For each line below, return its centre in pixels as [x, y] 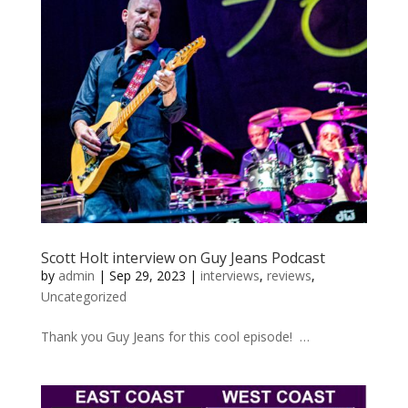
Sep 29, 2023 [147, 276]
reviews [289, 276]
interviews [229, 276]
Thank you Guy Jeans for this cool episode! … [175, 337]
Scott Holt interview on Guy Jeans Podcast [183, 258]
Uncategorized [83, 297]
